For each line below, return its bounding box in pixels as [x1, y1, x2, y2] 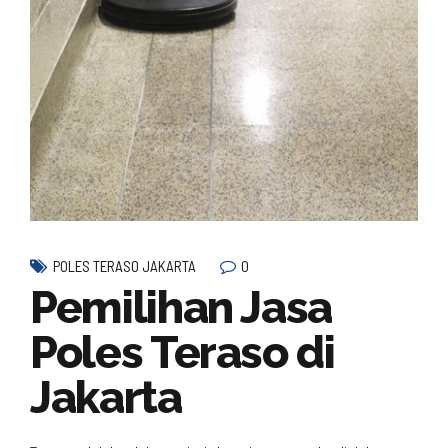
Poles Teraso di [30, 326, 335, 380]
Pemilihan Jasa [30, 281, 333, 335]
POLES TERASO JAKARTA [53, 257, 196, 276]
